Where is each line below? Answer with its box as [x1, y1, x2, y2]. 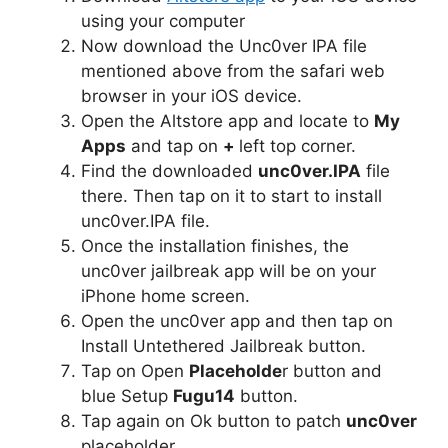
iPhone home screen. [81, 285, 255, 306]
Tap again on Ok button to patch [81, 410, 346, 431]
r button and [282, 360, 382, 381]
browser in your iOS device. [81, 85, 302, 106]
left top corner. [239, 135, 356, 156]
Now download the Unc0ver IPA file [81, 35, 367, 56]
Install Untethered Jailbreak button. [81, 335, 366, 356]
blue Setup [81, 385, 173, 406]
